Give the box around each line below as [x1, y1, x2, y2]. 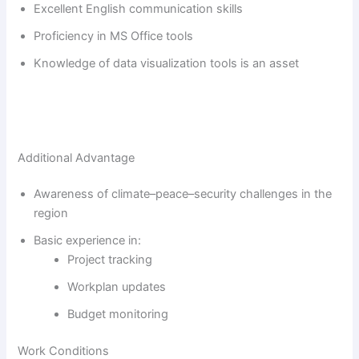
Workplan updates [67, 280, 167, 295]
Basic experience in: [34, 233, 142, 248]
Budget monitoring [67, 307, 169, 322]
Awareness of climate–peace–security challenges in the [34, 187, 333, 202]
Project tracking [67, 252, 153, 268]
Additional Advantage [18, 150, 135, 165]
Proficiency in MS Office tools [34, 28, 194, 43]
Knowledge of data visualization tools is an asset [34, 55, 300, 71]
